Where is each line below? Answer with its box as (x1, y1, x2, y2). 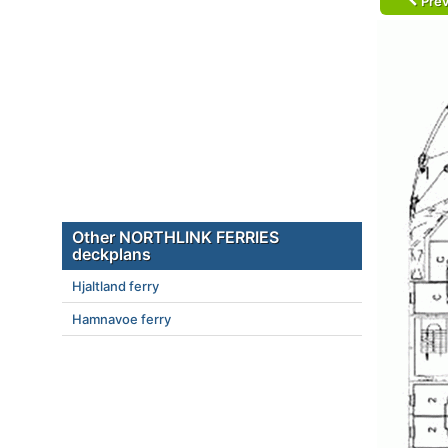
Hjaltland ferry (72, 278, 159, 294)
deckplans (72, 244, 151, 264)
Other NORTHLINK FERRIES (72, 227, 279, 247)
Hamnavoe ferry (72, 311, 171, 327)
